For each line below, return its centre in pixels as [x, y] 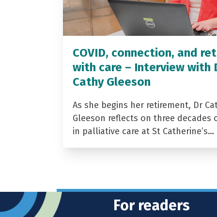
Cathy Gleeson [111, 82]
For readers [152, 205]
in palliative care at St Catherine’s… [143, 131]
